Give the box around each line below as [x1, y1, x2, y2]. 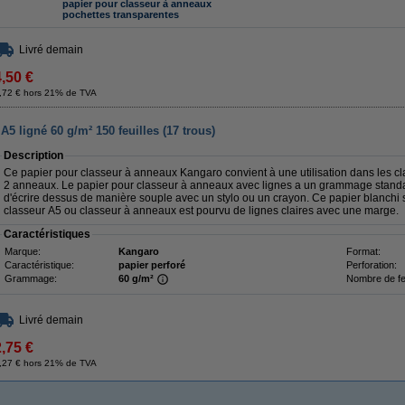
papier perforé [118, 259, 185, 270]
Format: [346, 246, 381, 257]
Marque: [5, 246, 41, 257]
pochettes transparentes [62, 9, 179, 21]
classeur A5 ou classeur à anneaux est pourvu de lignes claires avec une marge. [4, 204, 399, 217]
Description [4, 149, 63, 162]
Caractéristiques [4, 228, 90, 240]
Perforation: [346, 259, 397, 270]
